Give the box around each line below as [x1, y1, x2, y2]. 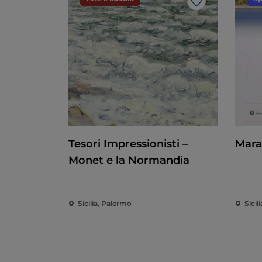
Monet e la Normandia [68, 154, 189, 167]
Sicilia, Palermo [78, 199, 132, 208]
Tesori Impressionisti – [68, 137, 188, 151]
